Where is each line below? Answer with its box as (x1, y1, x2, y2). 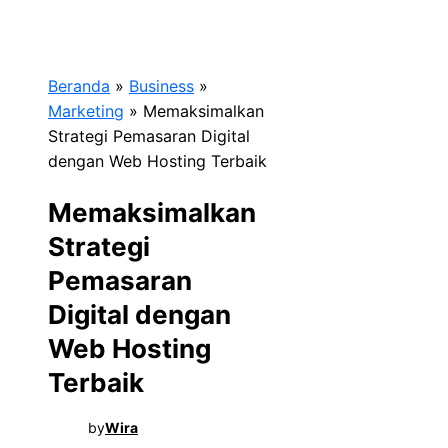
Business (129, 76, 194, 96)
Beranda (48, 76, 110, 96)
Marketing (48, 101, 124, 121)
